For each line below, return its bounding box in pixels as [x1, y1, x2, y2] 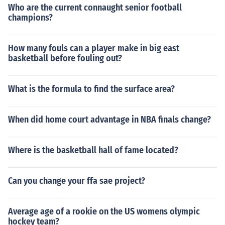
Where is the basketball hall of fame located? [8, 145, 178, 156]
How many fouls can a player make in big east [8, 43, 179, 54]
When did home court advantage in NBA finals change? [8, 114, 211, 125]
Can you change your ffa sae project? [8, 175, 145, 186]
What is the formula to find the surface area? [8, 83, 175, 94]
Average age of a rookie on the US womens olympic [8, 206, 200, 217]
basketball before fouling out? [8, 53, 122, 64]
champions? [8, 12, 53, 23]
